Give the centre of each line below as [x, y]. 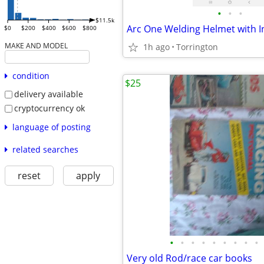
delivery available [48, 94]
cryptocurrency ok [49, 108]
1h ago [156, 47]
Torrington [197, 47]
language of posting [51, 127]
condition [31, 76]
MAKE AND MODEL [36, 46]
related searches [45, 149]
